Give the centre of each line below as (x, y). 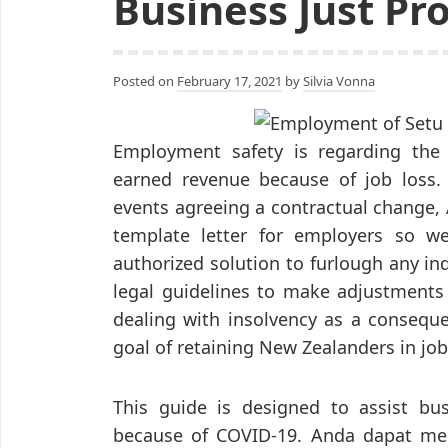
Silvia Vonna (339, 80)
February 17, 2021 (229, 80)
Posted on (145, 80)
